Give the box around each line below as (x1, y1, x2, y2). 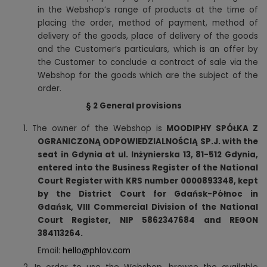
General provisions (99, 100, 182, 111)
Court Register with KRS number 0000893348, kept (38, 175, 258, 187)
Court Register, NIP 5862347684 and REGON (38, 214, 258, 226)
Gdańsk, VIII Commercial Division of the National (38, 201, 258, 213)
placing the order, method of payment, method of (38, 17, 258, 29)
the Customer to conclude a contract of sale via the (38, 57, 258, 69)
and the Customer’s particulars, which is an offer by (38, 44, 258, 55)
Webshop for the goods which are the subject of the (38, 70, 258, 82)
